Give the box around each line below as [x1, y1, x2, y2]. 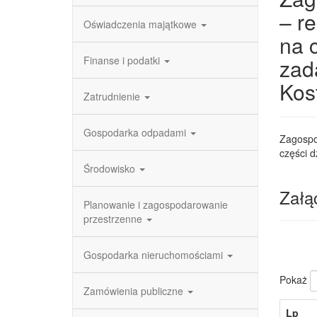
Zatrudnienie [83, 89, 143, 103]
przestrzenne [83, 212, 145, 226]
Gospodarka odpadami [83, 125, 189, 139]
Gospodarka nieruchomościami [83, 248, 226, 262]
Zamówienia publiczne [83, 284, 186, 298]
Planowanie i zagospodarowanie [83, 197, 228, 212]
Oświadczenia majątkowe [83, 17, 200, 31]
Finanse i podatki [83, 53, 163, 67]
